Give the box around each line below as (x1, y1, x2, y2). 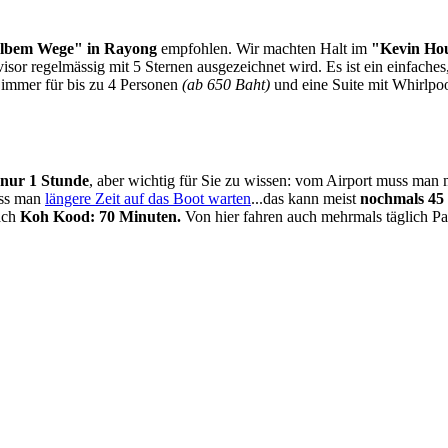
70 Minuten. (99, 207, 185, 225)
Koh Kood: (20, 207, 95, 225)
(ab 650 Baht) (178, 76, 274, 94)
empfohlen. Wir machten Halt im (161, 40, 367, 58)
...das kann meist (251, 189, 360, 207)
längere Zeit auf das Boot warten (45, 189, 251, 207)
